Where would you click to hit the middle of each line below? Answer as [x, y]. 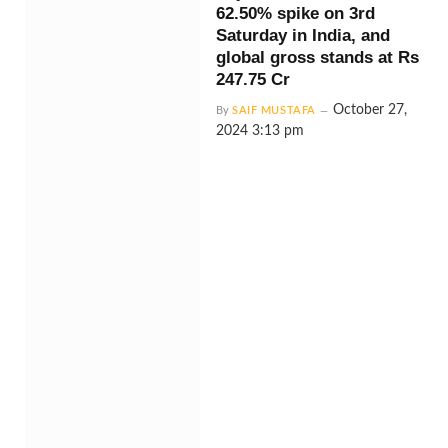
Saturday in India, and [303, 35]
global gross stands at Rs [318, 57]
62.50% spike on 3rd [296, 13]
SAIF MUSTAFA [274, 110]
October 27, [369, 110]
